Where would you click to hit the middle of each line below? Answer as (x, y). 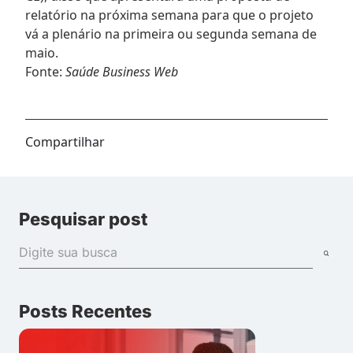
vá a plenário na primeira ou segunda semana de (171, 33)
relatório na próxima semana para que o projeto (169, 15)
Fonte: (45, 71)
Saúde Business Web (122, 71)
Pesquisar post (83, 219)
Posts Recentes (85, 311)
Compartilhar (65, 141)
